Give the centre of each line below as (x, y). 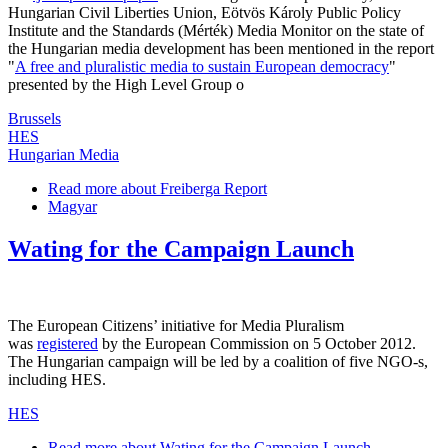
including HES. (57, 380)
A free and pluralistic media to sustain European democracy (202, 67)
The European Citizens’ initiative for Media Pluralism (176, 326)
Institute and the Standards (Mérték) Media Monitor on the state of (216, 31)
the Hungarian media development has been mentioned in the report (221, 49)
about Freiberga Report (192, 189)
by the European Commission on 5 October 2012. (257, 344)
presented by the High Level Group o (126, 85)
